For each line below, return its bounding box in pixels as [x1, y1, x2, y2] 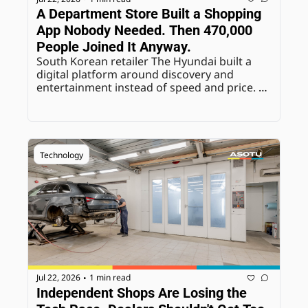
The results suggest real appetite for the [36, 93, 246, 109]
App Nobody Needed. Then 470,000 [36, 22, 252, 39]
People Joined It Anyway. [36, 38, 191, 56]
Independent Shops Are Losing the [36, 284, 247, 301]
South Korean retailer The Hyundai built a [36, 54, 252, 69]
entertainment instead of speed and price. [36, 80, 256, 96]
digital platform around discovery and [36, 67, 234, 82]
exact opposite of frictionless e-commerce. [36, 106, 258, 122]
